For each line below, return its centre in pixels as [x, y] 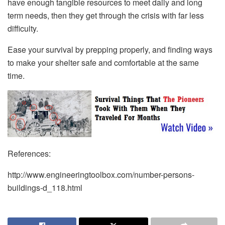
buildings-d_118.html [45, 188]
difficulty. [23, 28]
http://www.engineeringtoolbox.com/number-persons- [101, 175]
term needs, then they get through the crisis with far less [106, 15]
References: [29, 154]
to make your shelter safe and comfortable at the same [103, 63]
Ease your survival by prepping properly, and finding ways [110, 49]
